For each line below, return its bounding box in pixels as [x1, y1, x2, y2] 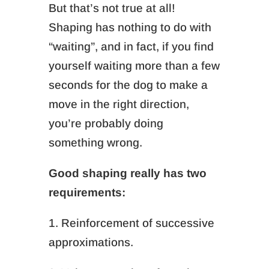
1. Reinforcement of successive [48, 217, 214, 229]
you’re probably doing [48, 117, 163, 130]
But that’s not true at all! [48, 2, 175, 14]
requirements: [48, 186, 125, 199]
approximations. [48, 236, 133, 249]
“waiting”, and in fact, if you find [48, 40, 214, 53]
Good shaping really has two [48, 167, 207, 180]
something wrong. [48, 136, 142, 149]
